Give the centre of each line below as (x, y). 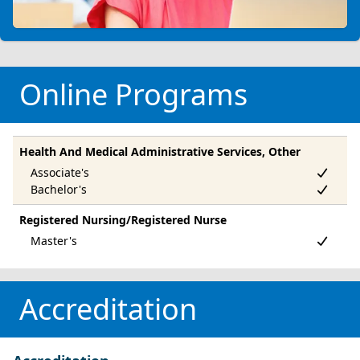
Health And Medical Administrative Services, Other (160, 151)
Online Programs (133, 94)
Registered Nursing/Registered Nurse (123, 219)
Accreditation (108, 309)
